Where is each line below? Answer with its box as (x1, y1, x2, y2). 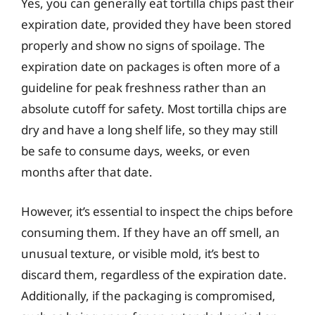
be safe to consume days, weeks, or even (21, 143, 250, 159)
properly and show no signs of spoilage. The (21, 37, 265, 53)
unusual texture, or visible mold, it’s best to (21, 245, 259, 262)
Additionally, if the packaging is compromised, (21, 287, 276, 304)
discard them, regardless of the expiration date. (21, 266, 287, 283)
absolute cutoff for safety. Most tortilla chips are (21, 101, 287, 117)
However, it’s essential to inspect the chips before (21, 202, 293, 219)
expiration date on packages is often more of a (21, 58, 281, 75)
